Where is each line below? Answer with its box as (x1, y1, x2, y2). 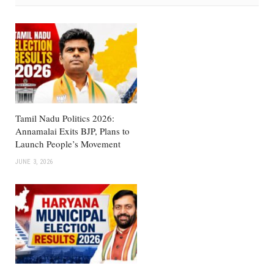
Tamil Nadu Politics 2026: (15, 111, 114, 124)
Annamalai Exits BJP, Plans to (15, 124, 130, 137)
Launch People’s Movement (15, 137, 120, 150)
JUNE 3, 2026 (15, 157, 53, 166)
